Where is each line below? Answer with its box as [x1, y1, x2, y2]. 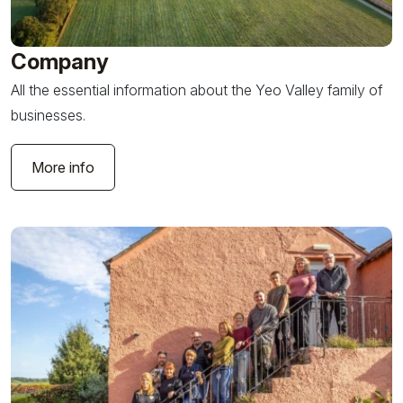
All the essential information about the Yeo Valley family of [11, 80, 382, 99]
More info [31, 157, 94, 176]
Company [11, 48, 109, 75]
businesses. [11, 105, 85, 124]
